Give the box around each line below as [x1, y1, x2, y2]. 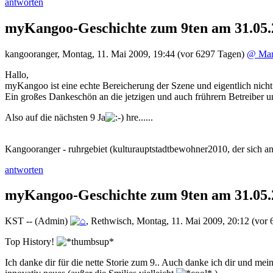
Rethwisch [91, 216, 132, 227]
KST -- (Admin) [5, 216, 68, 227]
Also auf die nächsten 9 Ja [5, 112, 105, 122]
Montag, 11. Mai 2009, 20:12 [136, 216, 249, 227]
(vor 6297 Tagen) [177, 48, 244, 59]
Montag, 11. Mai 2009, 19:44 [62, 48, 175, 59]
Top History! [5, 236, 57, 247]
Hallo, [5, 69, 29, 80]
